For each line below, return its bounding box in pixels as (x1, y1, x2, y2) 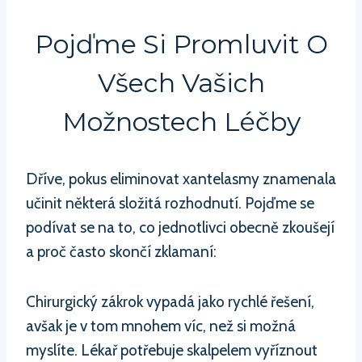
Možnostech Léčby (61, 105, 301, 137)
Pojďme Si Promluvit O (34, 27, 328, 60)
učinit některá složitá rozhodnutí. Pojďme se (26, 193, 314, 213)
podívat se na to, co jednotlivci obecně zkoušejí (26, 217, 335, 237)
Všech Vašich (97, 66, 265, 99)
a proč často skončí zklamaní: (26, 242, 217, 261)
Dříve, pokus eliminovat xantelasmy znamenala (26, 169, 336, 188)
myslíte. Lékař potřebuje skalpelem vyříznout (26, 340, 318, 360)
